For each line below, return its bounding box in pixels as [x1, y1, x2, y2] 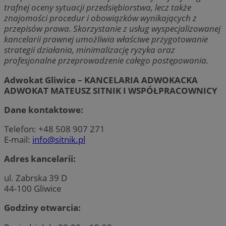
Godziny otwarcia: [4, 202, 81, 214]
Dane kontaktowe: [4, 103, 83, 116]
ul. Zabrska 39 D [4, 172, 67, 184]
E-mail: [4, 133, 32, 145]
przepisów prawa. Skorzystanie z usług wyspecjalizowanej [4, 23, 220, 35]
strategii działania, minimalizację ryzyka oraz [4, 44, 175, 56]
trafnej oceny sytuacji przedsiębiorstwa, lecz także [4, 2, 191, 14]
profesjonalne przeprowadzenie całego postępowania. [4, 54, 208, 67]
